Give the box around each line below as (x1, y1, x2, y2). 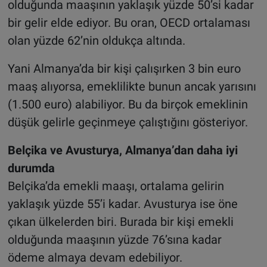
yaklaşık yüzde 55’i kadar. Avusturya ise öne (7, 196, 238, 211)
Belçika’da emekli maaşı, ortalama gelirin (7, 178, 224, 193)
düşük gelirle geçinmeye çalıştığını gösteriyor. (7, 114, 248, 129)
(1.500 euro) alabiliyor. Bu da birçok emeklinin (7, 97, 248, 111)
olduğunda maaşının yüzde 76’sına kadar (7, 232, 222, 247)
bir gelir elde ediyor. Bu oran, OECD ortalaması (7, 15, 250, 30)
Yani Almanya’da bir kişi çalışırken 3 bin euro (7, 61, 241, 76)
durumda (7, 160, 55, 175)
